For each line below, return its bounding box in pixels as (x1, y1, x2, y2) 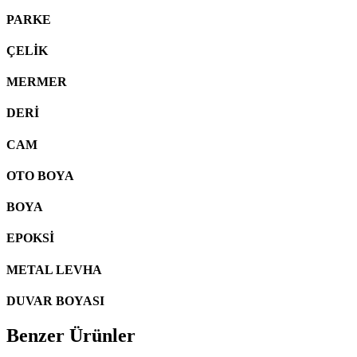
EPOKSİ (6, 231, 54, 245)
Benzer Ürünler (6, 325, 135, 347)
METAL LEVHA (6, 262, 102, 277)
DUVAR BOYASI (6, 293, 104, 308)
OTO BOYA (6, 168, 74, 182)
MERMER (6, 75, 67, 89)
